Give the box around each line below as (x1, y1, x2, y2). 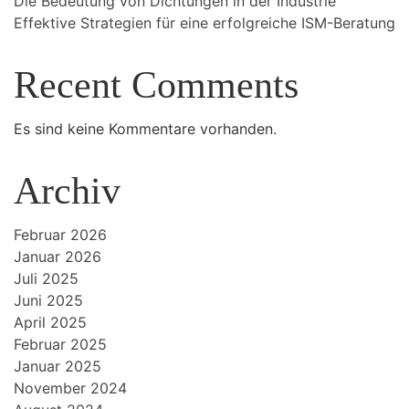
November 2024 (14, 379, 127, 397)
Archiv (14, 170, 121, 212)
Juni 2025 (14, 291, 83, 309)
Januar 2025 (14, 357, 101, 375)
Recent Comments (14, 64, 299, 106)
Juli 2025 (14, 269, 79, 288)
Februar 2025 (14, 335, 107, 353)
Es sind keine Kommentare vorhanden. (14, 120, 277, 138)
